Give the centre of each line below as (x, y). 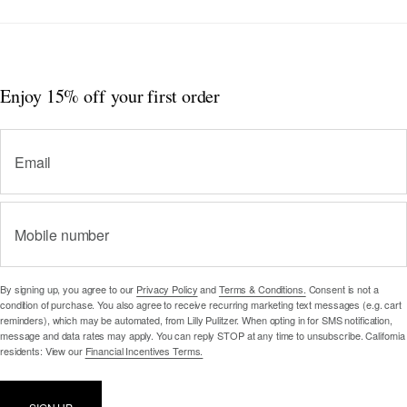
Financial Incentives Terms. (144, 351)
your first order (166, 96)
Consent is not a (342, 289)
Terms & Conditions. (262, 289)
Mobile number (62, 235)
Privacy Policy (167, 289)
